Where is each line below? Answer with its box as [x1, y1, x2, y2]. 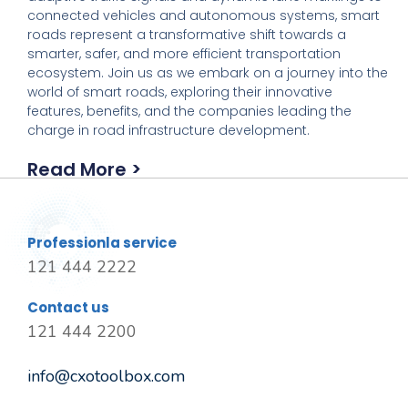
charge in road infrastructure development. [27, 120, 310, 139]
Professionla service [27, 232, 177, 252]
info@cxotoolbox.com [27, 365, 185, 388]
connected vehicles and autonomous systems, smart [27, 5, 380, 25]
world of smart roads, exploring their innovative [27, 82, 332, 101]
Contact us [27, 297, 109, 317]
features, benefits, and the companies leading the [27, 101, 352, 120]
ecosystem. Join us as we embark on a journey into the [27, 63, 388, 82]
